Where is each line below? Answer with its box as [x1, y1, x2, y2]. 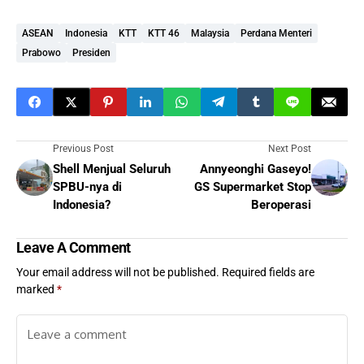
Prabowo [22, 47, 61, 59]
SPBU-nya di [53, 180, 122, 195]
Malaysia [191, 28, 229, 40]
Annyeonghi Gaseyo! [200, 162, 311, 177]
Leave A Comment [16, 239, 131, 257]
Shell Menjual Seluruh [53, 162, 171, 177]
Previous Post [53, 143, 114, 155]
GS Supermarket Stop [194, 180, 311, 195]
